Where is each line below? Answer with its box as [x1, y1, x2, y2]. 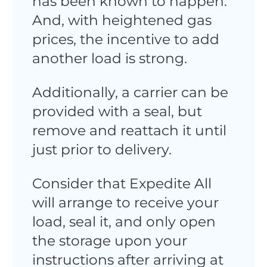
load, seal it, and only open [32, 213, 216, 231]
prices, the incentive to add [32, 30, 219, 48]
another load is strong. [32, 49, 187, 67]
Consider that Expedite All [32, 175, 212, 193]
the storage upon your [32, 232, 187, 250]
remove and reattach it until [32, 122, 226, 139]
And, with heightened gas [32, 11, 212, 29]
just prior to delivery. [32, 141, 172, 159]
